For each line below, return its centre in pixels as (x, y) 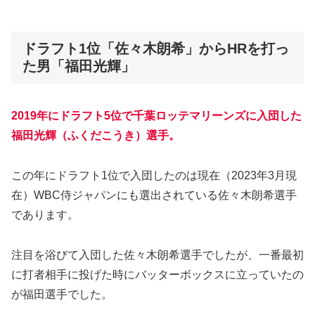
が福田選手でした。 (62, 294)
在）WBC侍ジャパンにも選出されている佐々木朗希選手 (154, 195)
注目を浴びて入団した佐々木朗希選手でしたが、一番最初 (157, 255)
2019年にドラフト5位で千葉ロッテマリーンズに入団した (156, 116)
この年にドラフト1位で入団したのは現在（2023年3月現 (154, 176)
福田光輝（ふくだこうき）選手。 (96, 136)
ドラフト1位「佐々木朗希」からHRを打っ (156, 48)
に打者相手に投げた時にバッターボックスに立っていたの (157, 274)
